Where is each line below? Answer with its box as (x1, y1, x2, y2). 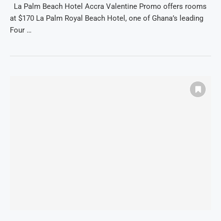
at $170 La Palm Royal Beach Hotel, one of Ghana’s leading (10, 14, 203, 23)
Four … (10, 26, 32, 35)
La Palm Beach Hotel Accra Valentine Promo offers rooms (10, 2, 207, 11)
